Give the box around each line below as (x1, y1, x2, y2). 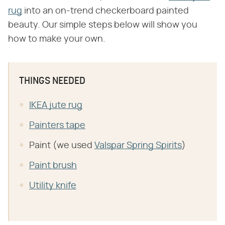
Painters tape (29, 121, 85, 130)
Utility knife (29, 181, 76, 190)
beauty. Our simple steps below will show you (8, 20, 197, 30)
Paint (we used (29, 141, 94, 150)
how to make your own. (8, 34, 105, 44)
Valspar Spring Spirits (94, 141, 182, 150)
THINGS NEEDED (19, 76, 85, 86)
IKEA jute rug (29, 100, 82, 110)
